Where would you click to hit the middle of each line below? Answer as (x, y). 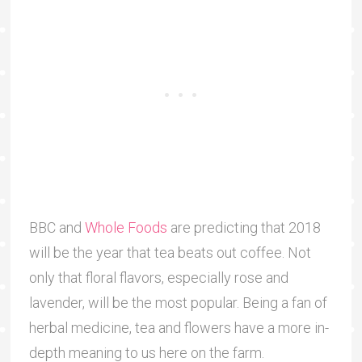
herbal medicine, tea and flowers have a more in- (179, 327)
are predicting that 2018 (244, 227)
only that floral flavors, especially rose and (158, 277)
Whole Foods (126, 227)
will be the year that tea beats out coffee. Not (170, 252)
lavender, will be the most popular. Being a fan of (178, 302)
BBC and (57, 227)
